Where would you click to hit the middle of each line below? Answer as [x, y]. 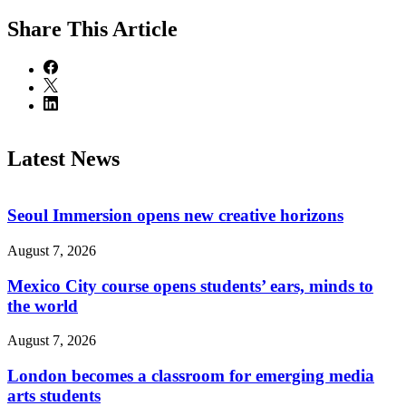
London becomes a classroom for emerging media [191, 376]
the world [43, 305]
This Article [122, 29]
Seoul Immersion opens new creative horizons [175, 216]
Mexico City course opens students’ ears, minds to [190, 285]
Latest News [63, 158]
